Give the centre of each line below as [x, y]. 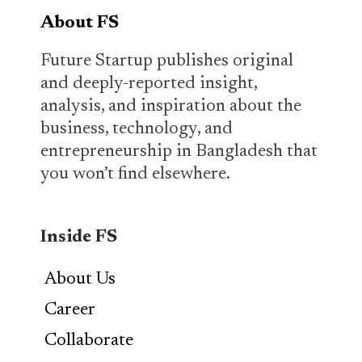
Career [70, 311]
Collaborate [89, 341]
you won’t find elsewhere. [135, 175]
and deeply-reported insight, [149, 84]
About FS [80, 24]
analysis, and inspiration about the [171, 107]
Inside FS [79, 238]
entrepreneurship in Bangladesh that [179, 152]
